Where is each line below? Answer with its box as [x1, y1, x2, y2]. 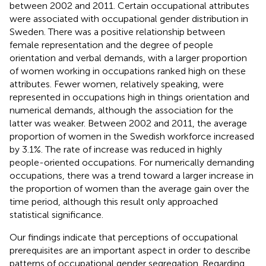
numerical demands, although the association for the [9, 104, 233, 116]
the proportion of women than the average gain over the [9, 182, 249, 194]
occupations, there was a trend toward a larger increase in [9, 169, 254, 181]
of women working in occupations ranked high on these [9, 65, 246, 77]
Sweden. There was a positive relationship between [9, 26, 225, 37]
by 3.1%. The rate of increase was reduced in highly [9, 143, 222, 155]
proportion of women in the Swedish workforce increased [9, 130, 254, 142]
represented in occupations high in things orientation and [9, 91, 249, 103]
